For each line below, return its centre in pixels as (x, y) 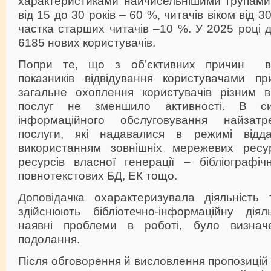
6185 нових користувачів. (87, 42)
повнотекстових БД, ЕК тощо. (98, 175)
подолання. (49, 239)
